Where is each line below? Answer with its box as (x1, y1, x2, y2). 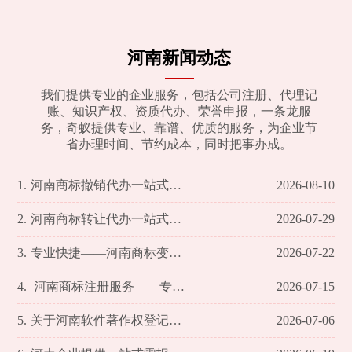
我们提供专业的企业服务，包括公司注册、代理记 (41, 88, 318, 102)
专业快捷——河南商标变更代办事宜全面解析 (31, 246, 170, 260)
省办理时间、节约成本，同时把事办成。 (66, 137, 293, 152)
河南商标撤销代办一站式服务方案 (31, 178, 170, 192)
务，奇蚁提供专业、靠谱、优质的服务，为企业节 (41, 121, 318, 135)
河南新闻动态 (127, 48, 232, 68)
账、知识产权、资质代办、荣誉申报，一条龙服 (47, 104, 312, 119)
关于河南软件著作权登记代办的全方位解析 (31, 313, 170, 328)
